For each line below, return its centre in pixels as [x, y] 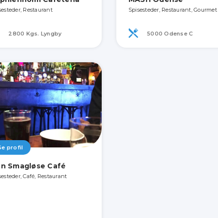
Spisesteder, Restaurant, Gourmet [173, 10]
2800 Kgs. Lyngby [34, 34]
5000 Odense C [169, 34]
